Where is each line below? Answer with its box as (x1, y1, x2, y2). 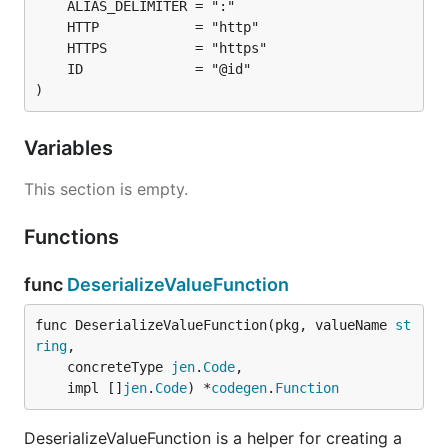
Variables (24, 136, 118, 160)
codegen (211, 380, 267, 396)
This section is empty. (24, 179, 188, 199)
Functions (24, 225, 124, 249)
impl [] (67, 380, 123, 396)
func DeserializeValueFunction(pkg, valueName (35, 317, 395, 333)
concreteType (67, 359, 171, 375)
